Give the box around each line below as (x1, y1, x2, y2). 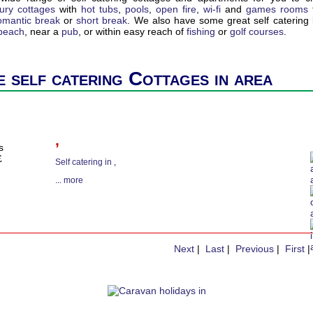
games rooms (246, 3, 308, 15)
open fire (156, 3, 196, 15)
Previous (235, 243, 274, 254)
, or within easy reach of (78, 26, 187, 37)
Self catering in (55, 157, 114, 167)
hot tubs (81, 3, 118, 15)
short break (76, 15, 128, 26)
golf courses (230, 26, 284, 37)
